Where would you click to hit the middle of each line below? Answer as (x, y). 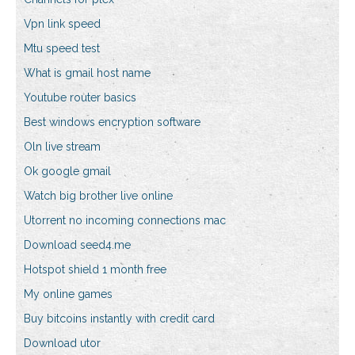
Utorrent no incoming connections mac (125, 221)
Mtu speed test (62, 49)
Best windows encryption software (112, 122)
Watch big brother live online (98, 196)
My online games (68, 294)
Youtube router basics (80, 98)
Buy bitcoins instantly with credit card (119, 319)
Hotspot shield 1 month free (95, 270)
